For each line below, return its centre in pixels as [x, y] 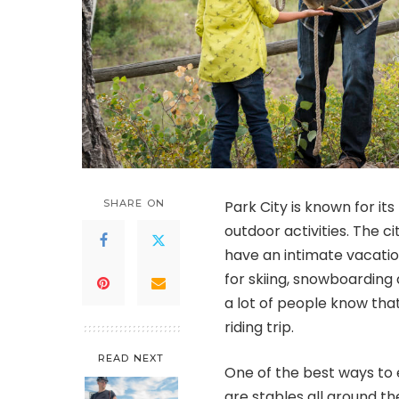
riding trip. [259, 327]
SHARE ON [134, 203]
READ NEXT [131, 358]
